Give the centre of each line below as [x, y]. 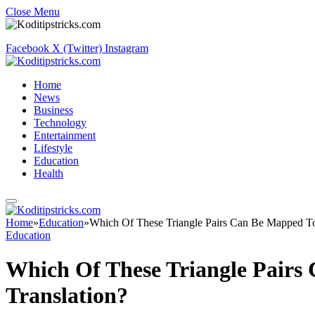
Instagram [127, 48]
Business [53, 110]
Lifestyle [53, 148]
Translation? [67, 296]
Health [49, 173]
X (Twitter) [77, 48]
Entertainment [65, 135]
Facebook [27, 48]
